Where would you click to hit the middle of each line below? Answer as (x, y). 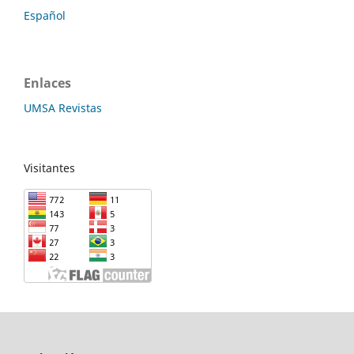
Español (45, 15)
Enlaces (47, 83)
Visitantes (49, 168)
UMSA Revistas (63, 107)
